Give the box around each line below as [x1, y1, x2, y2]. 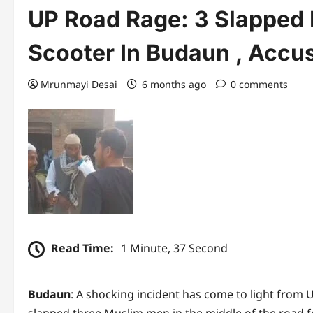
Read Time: [51, 240, 114, 256]
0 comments [231, 78, 288, 91]
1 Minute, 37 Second [121, 240, 228, 256]
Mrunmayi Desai [41, 78, 117, 91]
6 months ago [139, 78, 209, 91]
